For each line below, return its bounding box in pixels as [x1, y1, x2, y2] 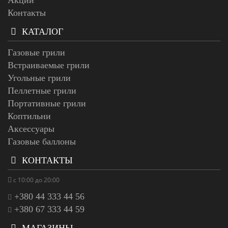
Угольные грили [8, 72, 71, 83]
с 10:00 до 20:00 [12, 175, 60, 184]
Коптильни [8, 110, 51, 121]
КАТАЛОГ [19, 26, 64, 37]
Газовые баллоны [8, 136, 76, 147]
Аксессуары [8, 123, 54, 134]
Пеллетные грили [8, 85, 76, 96]
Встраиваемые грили [8, 60, 90, 70]
